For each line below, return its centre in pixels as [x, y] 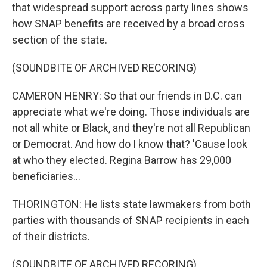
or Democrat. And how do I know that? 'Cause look [130, 144]
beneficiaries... [46, 176]
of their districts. [51, 236]
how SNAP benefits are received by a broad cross [128, 24]
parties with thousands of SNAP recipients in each [131, 220]
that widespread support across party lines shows [130, 7]
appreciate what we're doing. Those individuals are [131, 112]
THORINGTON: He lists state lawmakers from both [131, 204]
